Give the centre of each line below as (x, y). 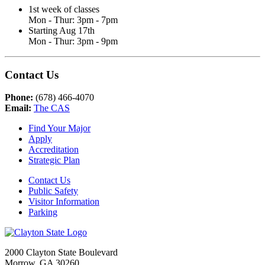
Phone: (20, 98)
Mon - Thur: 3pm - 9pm (73, 41)
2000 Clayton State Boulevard (61, 253)
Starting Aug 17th (62, 30)
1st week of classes (64, 9)
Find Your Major (59, 128)
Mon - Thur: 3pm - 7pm (73, 20)
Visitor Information (64, 202)
